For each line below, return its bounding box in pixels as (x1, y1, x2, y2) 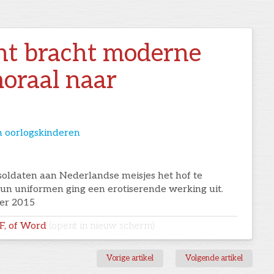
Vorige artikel (106, 253, 154, 264)
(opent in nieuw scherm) (49, 220, 155, 232)
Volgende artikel (185, 253, 243, 264)
